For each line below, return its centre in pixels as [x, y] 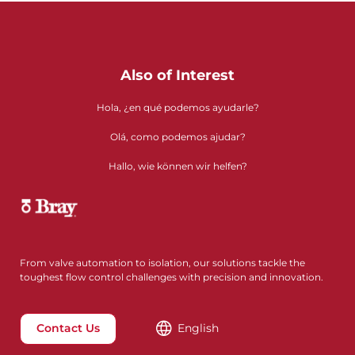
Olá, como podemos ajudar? [177, 137]
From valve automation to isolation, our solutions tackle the [162, 262]
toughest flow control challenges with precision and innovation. [172, 277]
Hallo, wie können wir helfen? [177, 166]
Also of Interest [177, 75]
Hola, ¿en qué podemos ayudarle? [177, 107]
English [198, 328]
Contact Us [68, 328]
